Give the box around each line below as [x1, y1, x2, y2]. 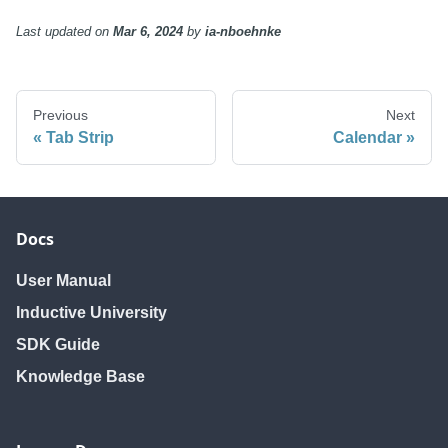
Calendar [333, 129, 402, 147]
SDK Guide [16, 336, 100, 354]
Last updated [16, 24, 91, 40]
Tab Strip [46, 129, 114, 147]
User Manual [16, 272, 111, 290]
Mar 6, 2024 [113, 24, 183, 40]
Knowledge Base [16, 368, 145, 386]
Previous [33, 107, 88, 124]
